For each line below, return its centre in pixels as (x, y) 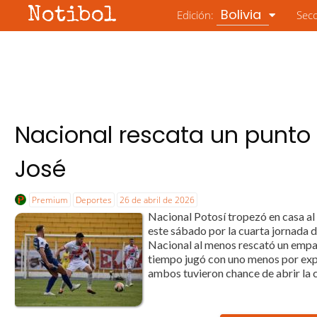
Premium (50, 200)
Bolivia (243, 15)
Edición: (197, 15)
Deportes (94, 200)
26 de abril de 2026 (157, 200)
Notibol (73, 16)
